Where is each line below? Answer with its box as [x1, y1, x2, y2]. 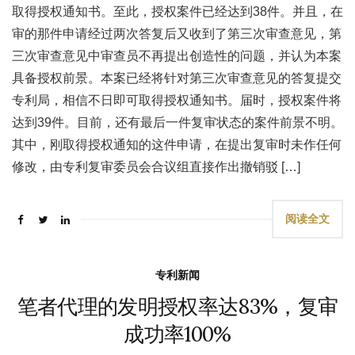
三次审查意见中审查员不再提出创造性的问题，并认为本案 [12, 49, 342, 63]
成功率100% [124, 321, 231, 347]
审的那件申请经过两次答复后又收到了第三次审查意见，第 [12, 27, 342, 40]
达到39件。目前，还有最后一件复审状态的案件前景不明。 [12, 116, 343, 129]
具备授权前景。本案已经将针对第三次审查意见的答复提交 [12, 71, 342, 85]
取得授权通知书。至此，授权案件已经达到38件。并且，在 [12, 5, 343, 18]
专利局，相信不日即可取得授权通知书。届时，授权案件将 [12, 94, 342, 107]
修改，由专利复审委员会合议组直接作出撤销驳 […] [12, 160, 300, 174]
